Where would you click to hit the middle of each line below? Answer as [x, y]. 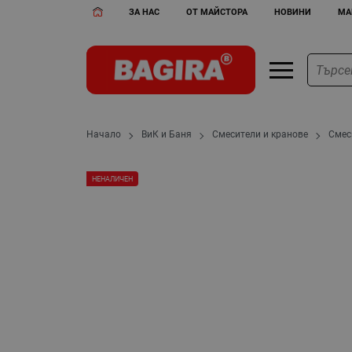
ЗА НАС [145, 12]
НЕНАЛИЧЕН [113, 178]
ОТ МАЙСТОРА [217, 12]
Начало [104, 135]
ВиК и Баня [167, 135]
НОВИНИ [292, 12]
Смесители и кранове [260, 135]
